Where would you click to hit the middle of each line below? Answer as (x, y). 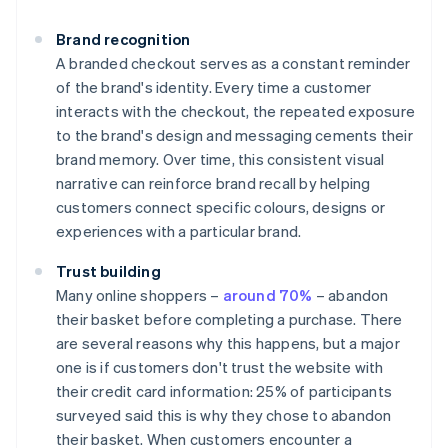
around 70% (267, 295)
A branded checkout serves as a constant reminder (233, 63)
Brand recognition (123, 39)
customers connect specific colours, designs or (221, 207)
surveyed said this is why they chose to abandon (224, 415)
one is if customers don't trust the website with (220, 367)
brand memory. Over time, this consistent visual (220, 159)
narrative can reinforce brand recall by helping (213, 183)
